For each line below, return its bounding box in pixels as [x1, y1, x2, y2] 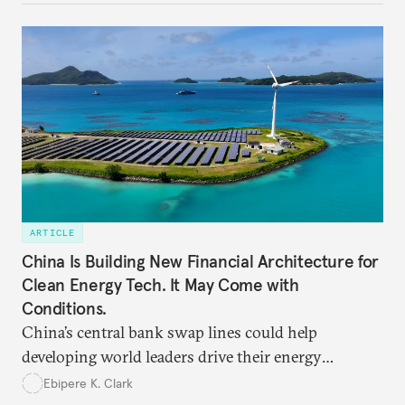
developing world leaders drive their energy [22, 346, 322, 368]
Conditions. [22, 297, 107, 320]
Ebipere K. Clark [43, 374, 133, 391]
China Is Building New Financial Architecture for [22, 250, 379, 273]
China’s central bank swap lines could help [22, 322, 317, 344]
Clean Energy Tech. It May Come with [22, 274, 299, 297]
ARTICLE [30, 226, 76, 239]
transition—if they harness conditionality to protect [22, 371, 382, 392]
